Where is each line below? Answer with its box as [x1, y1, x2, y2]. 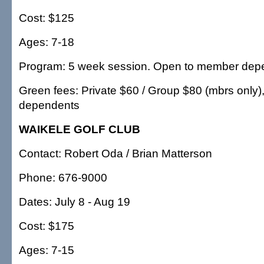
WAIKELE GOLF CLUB [19, 123, 140, 136]
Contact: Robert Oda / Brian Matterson [19, 147, 212, 160]
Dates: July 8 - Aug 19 [19, 195, 130, 208]
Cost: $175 [19, 219, 74, 232]
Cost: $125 [19, 11, 74, 24]
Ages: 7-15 [19, 243, 74, 256]
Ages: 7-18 [19, 35, 74, 48]
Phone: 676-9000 [19, 171, 107, 184]
